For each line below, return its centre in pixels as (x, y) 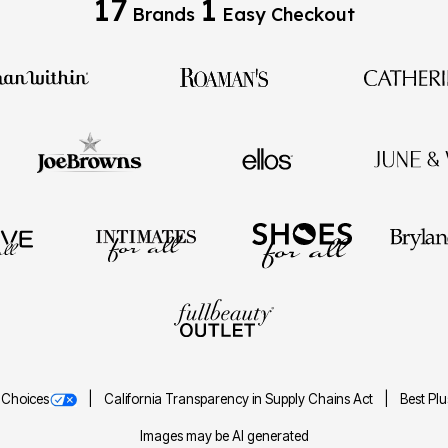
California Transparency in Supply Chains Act (239, 398)
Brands (163, 14)
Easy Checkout (286, 14)
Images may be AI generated (224, 435)
